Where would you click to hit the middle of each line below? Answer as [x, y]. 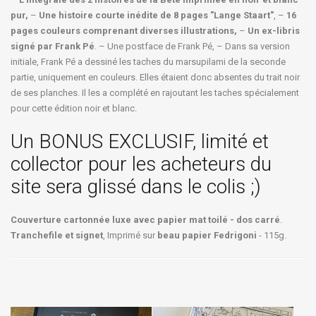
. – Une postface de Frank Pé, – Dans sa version [192, 47]
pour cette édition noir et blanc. [74, 109]
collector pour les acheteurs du [141, 164]
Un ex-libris [274, 31]
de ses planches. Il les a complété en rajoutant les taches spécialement [155, 93]
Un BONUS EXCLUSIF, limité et [140, 142]
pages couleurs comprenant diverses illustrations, [124, 31]
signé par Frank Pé [53, 47]
